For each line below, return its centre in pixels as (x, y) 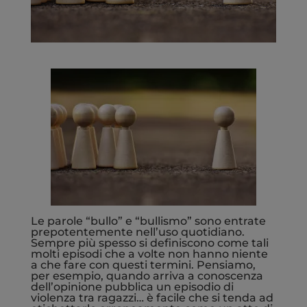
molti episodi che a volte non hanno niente (149, 254)
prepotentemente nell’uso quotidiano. (137, 232)
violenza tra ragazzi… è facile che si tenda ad (152, 297)
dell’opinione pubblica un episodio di (132, 286)
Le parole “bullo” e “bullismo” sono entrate (148, 221)
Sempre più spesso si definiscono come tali (149, 243)
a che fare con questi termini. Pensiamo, (143, 265)
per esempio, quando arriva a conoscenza (147, 275)
